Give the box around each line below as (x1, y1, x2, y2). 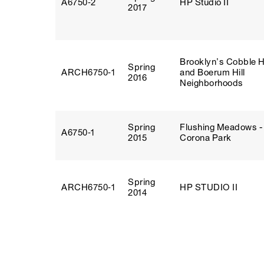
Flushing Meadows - (180, 122, 262, 133)
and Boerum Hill (180, 67, 245, 78)
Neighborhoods (180, 78, 243, 88)
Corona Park (180, 133, 232, 143)
